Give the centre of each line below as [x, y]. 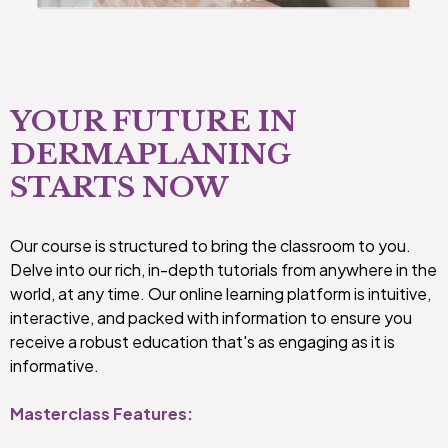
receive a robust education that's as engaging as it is [202, 341]
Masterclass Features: [101, 413]
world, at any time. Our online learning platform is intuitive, [220, 293]
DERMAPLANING [151, 154]
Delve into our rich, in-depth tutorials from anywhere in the [223, 269]
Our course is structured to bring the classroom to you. [210, 245]
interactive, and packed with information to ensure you [211, 317]
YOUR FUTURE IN [153, 121]
